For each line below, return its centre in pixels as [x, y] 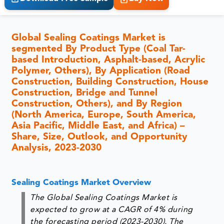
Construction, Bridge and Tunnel [85, 93]
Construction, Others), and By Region [97, 104]
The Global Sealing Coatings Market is [104, 198]
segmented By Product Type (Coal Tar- [99, 49]
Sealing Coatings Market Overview [81, 182]
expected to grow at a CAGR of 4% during [111, 210]
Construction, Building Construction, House [110, 82]
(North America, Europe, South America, [104, 115]
